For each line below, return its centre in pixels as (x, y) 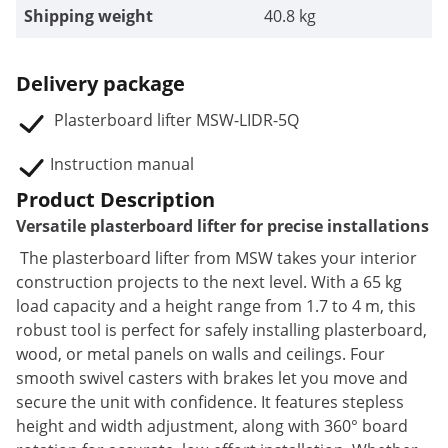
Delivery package (100, 83)
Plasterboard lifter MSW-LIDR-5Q (174, 120)
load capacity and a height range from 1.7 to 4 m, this (216, 306)
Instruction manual (122, 164)
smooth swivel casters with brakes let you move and (212, 378)
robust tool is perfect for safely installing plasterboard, (221, 330)
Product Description (115, 199)
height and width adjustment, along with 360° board (212, 426)
